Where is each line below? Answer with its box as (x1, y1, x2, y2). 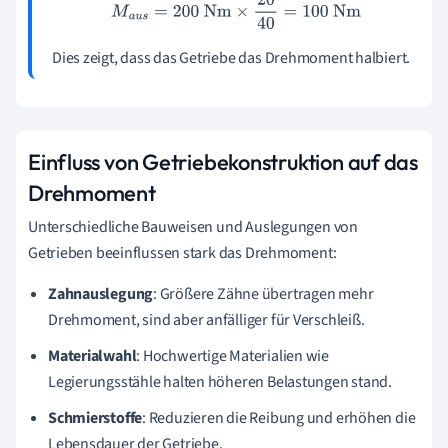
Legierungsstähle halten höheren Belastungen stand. (48, 371, 392, 394)
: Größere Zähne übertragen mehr (153, 283, 374, 306)
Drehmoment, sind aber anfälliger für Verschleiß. (48, 309, 365, 332)
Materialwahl (48, 345, 137, 368)
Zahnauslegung (48, 283, 154, 306)
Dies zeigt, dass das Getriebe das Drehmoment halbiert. (52, 47, 411, 70)
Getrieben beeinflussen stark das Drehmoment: (28, 242, 337, 265)
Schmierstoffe (48, 407, 143, 430)
